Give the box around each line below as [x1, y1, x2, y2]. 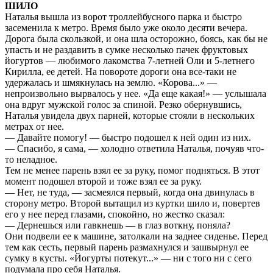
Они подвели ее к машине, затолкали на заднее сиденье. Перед [5, 231, 268, 242]
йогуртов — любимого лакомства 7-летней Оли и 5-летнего [5, 55, 255, 66]
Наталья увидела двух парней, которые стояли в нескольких [5, 110, 255, 121]
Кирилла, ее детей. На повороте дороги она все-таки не [5, 66, 236, 77]
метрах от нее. [5, 121, 64, 132]
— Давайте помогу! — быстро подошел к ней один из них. [5, 132, 251, 143]
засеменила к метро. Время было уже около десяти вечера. [5, 23, 247, 34]
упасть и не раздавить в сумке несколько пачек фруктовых [5, 44, 248, 55]
